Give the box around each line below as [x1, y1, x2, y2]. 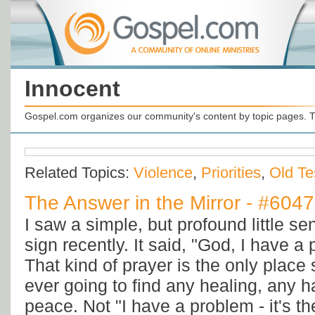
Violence [134, 164, 193, 182]
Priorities [201, 164, 261, 182]
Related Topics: [25, 164, 134, 182]
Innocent [25, 76, 120, 101]
